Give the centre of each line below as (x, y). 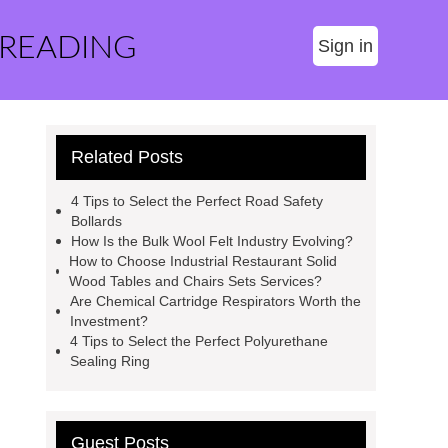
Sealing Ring (110, 361)
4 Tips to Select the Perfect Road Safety (196, 201)
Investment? (108, 321)
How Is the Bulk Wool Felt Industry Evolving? (212, 241)
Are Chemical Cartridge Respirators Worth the (215, 301)
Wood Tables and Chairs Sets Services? (195, 281)
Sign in (345, 46)
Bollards (96, 221)
